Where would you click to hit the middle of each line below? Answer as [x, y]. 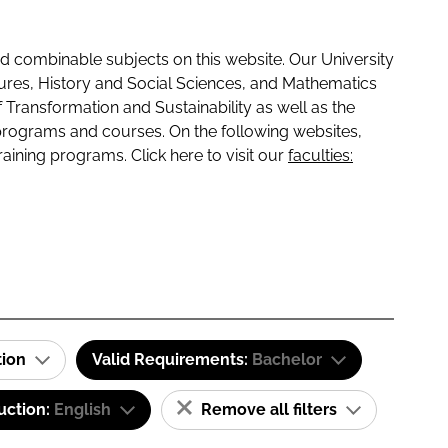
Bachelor [287, 359]
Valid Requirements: [172, 359]
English [82, 409]
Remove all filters [269, 409]
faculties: [320, 155]
